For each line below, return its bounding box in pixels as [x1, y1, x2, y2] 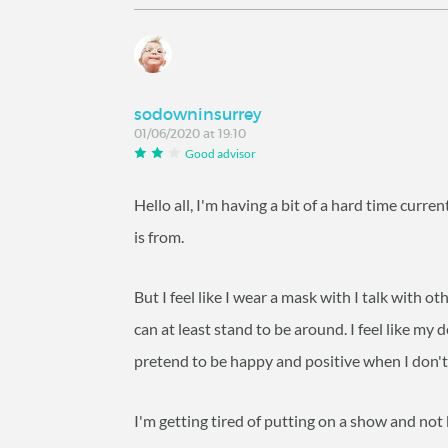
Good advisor [185, 145, 257, 161]
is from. [134, 227, 185, 247]
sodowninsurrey [134, 103, 263, 124]
